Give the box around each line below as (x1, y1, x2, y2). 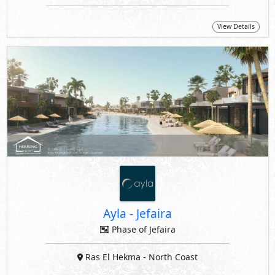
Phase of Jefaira (109, 223, 176, 236)
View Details (217, 22, 255, 31)
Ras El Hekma (83, 251, 143, 263)
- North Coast (143, 251, 198, 263)
